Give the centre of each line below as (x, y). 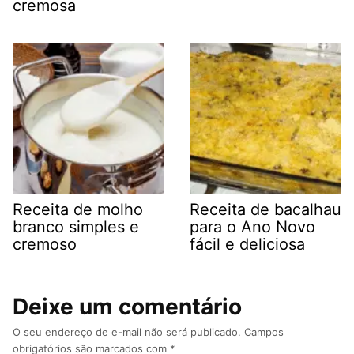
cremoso (45, 244)
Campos (264, 331)
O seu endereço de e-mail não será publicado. (127, 331)
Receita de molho (78, 209)
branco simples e (76, 226)
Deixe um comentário (127, 306)
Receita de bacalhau (265, 209)
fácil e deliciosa (247, 244)
